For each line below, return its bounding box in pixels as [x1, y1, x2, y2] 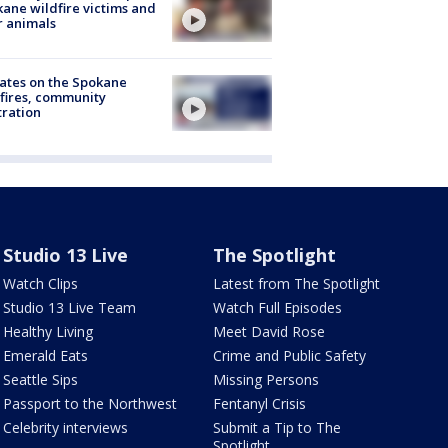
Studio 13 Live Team [2, 298, 136, 318]
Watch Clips [2, 274, 78, 294]
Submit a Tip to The [213, 418, 342, 438]
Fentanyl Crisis [213, 394, 307, 414]
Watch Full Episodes [213, 298, 343, 318]
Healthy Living [2, 322, 93, 342]
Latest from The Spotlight [213, 274, 381, 294]
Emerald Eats [2, 346, 88, 366]
